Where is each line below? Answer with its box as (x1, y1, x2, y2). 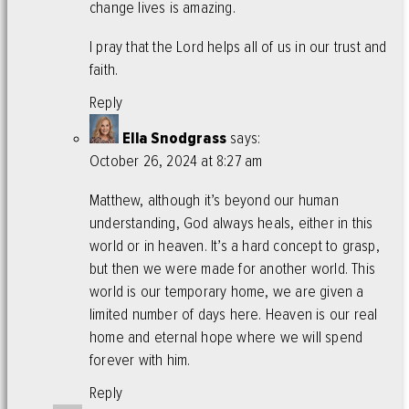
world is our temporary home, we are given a (89, 281, 364, 301)
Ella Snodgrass (122, 129, 227, 149)
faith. (89, 60, 119, 80)
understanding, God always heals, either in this (89, 213, 373, 233)
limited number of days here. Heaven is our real (89, 304, 378, 324)
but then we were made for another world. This (89, 258, 376, 278)
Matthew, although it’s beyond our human (89, 190, 339, 210)
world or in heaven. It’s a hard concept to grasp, (89, 236, 380, 256)
